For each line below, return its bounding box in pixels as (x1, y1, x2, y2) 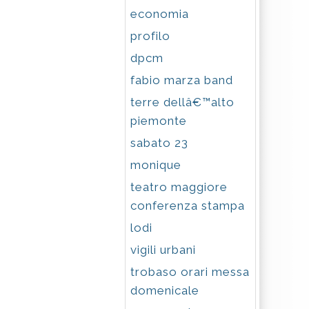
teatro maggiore (130, 180, 228, 194)
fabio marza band (130, 73, 233, 87)
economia (130, 7, 189, 21)
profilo (130, 29, 170, 43)
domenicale (130, 283, 199, 297)
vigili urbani (130, 243, 196, 257)
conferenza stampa (130, 199, 245, 212)
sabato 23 (130, 136, 188, 150)
